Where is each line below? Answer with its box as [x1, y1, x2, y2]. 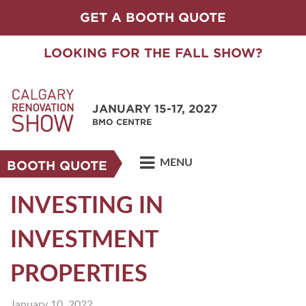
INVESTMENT [10, 229, 158, 252]
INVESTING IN [10, 195, 163, 218]
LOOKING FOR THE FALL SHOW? [44, 46, 262, 60]
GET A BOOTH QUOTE [80, 10, 226, 25]
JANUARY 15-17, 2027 [92, 102, 217, 115]
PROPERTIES [10, 263, 148, 286]
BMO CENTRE [92, 117, 152, 127]
